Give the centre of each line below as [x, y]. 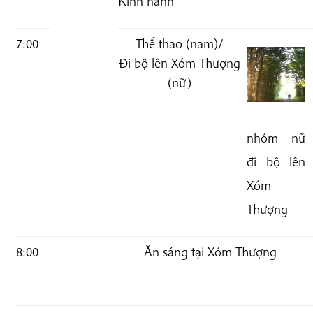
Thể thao [161, 44]
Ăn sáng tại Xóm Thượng [210, 252]
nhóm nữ [276, 137]
